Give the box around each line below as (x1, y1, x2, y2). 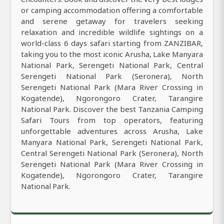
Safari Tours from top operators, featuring (21, 114, 203, 125)
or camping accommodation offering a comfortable (21, 4, 203, 15)
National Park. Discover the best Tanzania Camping (21, 103, 203, 114)
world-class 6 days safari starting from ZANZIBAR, (21, 37, 203, 48)
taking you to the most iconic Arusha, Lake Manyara (21, 48, 203, 59)
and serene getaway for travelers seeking (21, 15, 203, 26)
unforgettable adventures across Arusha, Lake (21, 125, 203, 136)
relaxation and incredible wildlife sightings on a (21, 26, 203, 37)
